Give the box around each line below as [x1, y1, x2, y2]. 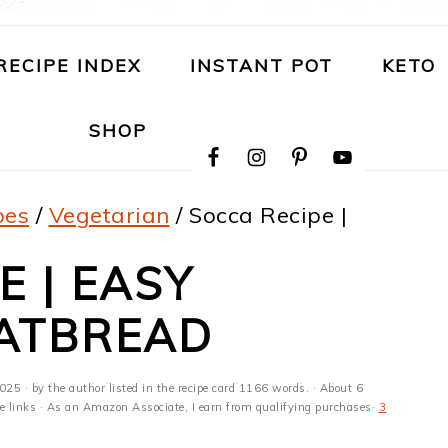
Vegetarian [48, 201, 170, 229]
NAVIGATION [173, 114, 337, 141]
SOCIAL [173, 164, 269, 191]
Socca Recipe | [182, 201, 347, 229]
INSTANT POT [190, 54, 333, 76]
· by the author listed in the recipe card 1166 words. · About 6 [21, 381, 363, 395]
